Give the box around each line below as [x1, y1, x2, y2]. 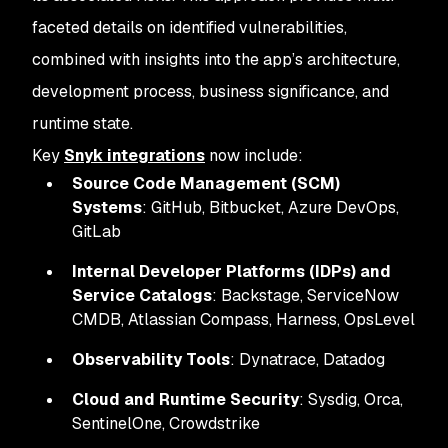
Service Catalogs [72, 285, 212, 306]
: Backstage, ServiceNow [212, 285, 399, 306]
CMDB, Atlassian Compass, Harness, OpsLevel [72, 309, 415, 330]
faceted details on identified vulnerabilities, [32, 17, 347, 38]
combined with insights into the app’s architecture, [32, 49, 400, 70]
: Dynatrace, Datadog [230, 349, 385, 370]
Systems [72, 197, 142, 218]
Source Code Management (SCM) [72, 173, 340, 194]
